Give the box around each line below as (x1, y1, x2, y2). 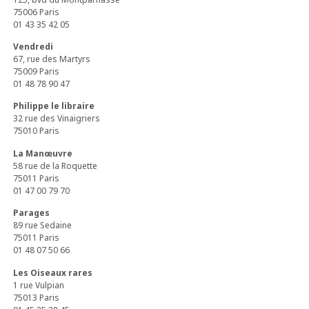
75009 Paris (13, 65, 60, 77)
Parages (13, 207, 50, 219)
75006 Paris (13, 6, 60, 18)
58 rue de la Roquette (13, 159, 98, 172)
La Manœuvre (13, 147, 73, 159)
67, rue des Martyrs (13, 52, 91, 65)
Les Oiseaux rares (13, 266, 93, 279)
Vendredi (13, 40, 54, 52)
